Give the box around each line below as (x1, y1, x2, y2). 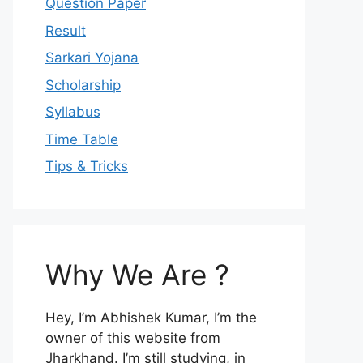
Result (45, 22, 86, 39)
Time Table (45, 130, 118, 147)
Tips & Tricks (45, 158, 128, 174)
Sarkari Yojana (45, 49, 139, 66)
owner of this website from (45, 330, 220, 346)
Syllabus (45, 104, 100, 120)
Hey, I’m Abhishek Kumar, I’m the (45, 310, 257, 326)
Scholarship (45, 76, 121, 93)
